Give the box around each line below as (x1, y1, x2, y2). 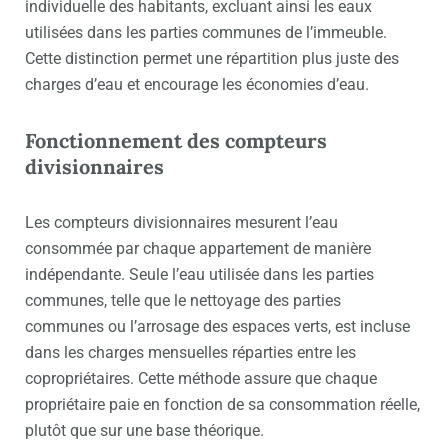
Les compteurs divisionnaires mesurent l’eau (25, 213, 338, 233)
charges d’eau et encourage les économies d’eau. (25, 75, 369, 95)
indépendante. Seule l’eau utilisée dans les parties (25, 265, 374, 285)
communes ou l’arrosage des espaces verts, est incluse (25, 317, 410, 337)
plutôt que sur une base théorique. (25, 421, 264, 441)
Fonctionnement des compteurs (25, 128, 327, 154)
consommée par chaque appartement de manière (25, 239, 371, 259)
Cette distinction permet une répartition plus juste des (25, 49, 399, 69)
